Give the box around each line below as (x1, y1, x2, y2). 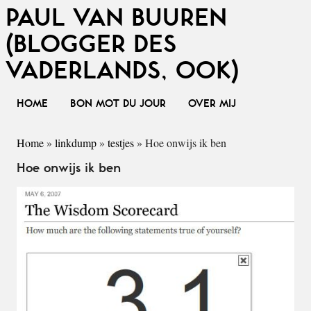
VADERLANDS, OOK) (6, 58, 239, 84)
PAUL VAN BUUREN (6, 6, 227, 31)
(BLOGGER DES (6, 32, 176, 58)
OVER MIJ (188, 99, 236, 110)
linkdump (55, 135, 96, 150)
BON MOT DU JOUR (70, 99, 166, 110)
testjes (108, 135, 134, 150)
